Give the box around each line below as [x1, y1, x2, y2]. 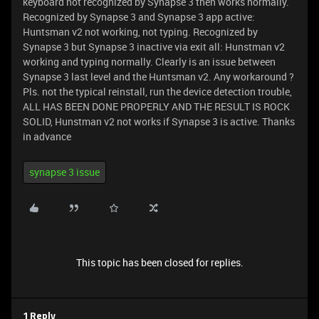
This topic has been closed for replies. [75, 256, 244, 269]
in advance [23, 130, 71, 143]
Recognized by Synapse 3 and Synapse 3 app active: [23, 10, 255, 23]
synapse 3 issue [29, 165, 100, 179]
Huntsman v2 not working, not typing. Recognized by [23, 25, 258, 38]
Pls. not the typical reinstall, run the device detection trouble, [23, 85, 292, 98]
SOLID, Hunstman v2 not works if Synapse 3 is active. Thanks [23, 115, 295, 128]
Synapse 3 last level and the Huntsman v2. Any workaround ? [23, 70, 294, 83]
